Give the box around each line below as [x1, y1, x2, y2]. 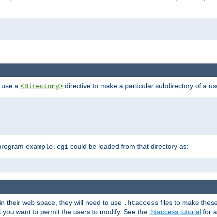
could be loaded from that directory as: [68, 142, 188, 151]
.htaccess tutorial [149, 207, 201, 216]
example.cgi [26, 143, 68, 151]
